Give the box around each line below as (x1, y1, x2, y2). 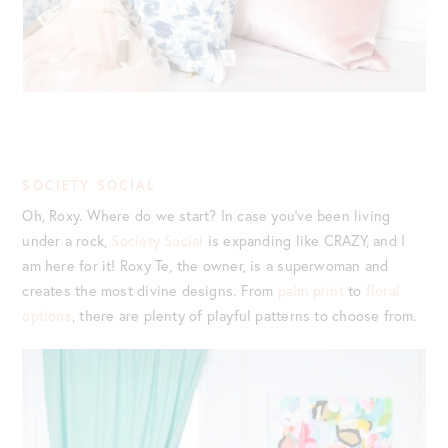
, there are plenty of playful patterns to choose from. (71, 305, 417, 325)
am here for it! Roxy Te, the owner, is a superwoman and (22, 255, 389, 275)
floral (365, 280, 401, 300)
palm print (277, 280, 344, 300)
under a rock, (22, 230, 112, 250)
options (22, 305, 72, 325)
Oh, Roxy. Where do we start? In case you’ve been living (22, 205, 391, 225)
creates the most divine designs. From (22, 280, 278, 300)
